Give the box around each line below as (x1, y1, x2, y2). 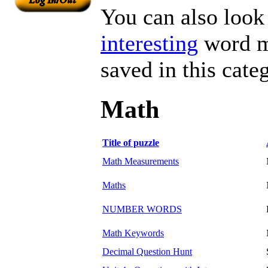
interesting (100, 30, 198, 56)
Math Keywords (102, 227, 164, 238)
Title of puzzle (102, 137, 159, 148)
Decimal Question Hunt (102, 246, 192, 257)
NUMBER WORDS (102, 203, 182, 214)
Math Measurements (102, 156, 179, 166)
